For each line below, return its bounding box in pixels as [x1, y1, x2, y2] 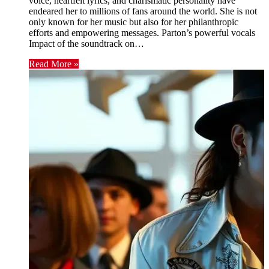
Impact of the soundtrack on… [29, 38, 144, 49]
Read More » [29, 58, 79, 69]
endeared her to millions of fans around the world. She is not [29, 5, 257, 16]
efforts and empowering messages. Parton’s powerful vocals [29, 27, 255, 38]
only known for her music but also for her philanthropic [29, 16, 238, 27]
